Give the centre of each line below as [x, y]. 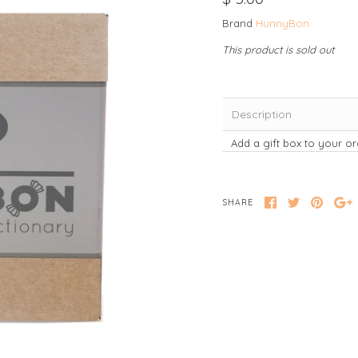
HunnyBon [282, 23]
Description [262, 114]
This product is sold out [278, 49]
